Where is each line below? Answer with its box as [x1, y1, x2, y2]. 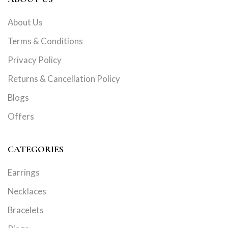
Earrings [8, 167, 40, 178]
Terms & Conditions [8, 36, 83, 47]
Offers [8, 111, 34, 122]
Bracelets [8, 205, 44, 216]
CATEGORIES [8, 144, 64, 155]
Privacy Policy [8, 54, 62, 66]
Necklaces [8, 186, 46, 197]
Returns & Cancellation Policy [8, 73, 120, 84]
